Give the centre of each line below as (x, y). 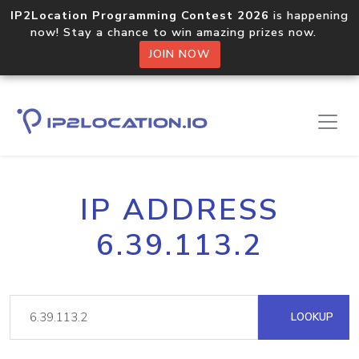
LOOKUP (311, 317)
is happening (309, 15)
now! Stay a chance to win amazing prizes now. (179, 32)
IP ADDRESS (179, 210)
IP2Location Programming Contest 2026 (140, 15)
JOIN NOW (179, 54)
